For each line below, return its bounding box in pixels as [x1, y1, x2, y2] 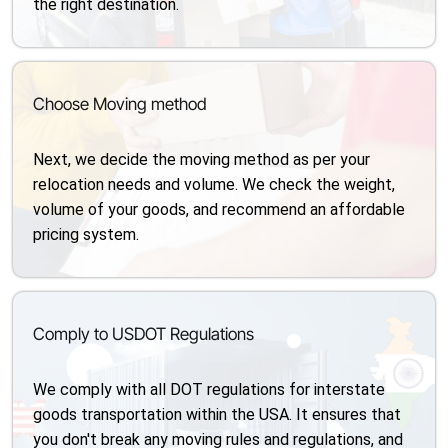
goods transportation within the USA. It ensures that [33, 405, 402, 424]
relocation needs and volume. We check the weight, [33, 175, 396, 194]
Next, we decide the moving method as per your [33, 150, 371, 169]
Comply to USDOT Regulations [33, 324, 255, 344]
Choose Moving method [33, 94, 208, 114]
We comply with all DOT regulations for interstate [33, 380, 386, 399]
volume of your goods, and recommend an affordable [33, 200, 406, 219]
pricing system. [33, 225, 140, 244]
